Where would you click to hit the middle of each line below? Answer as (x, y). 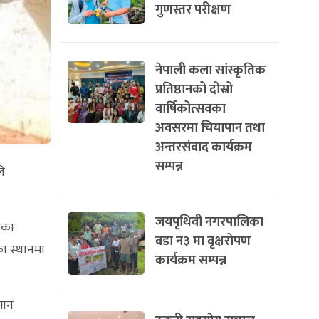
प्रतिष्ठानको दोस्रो (194, 89)
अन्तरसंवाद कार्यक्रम (204, 147)
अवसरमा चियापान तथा (210, 128)
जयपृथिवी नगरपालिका (209, 222)
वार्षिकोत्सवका (190, 109)
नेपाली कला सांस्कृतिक (210, 70)
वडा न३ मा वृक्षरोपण (203, 241)
